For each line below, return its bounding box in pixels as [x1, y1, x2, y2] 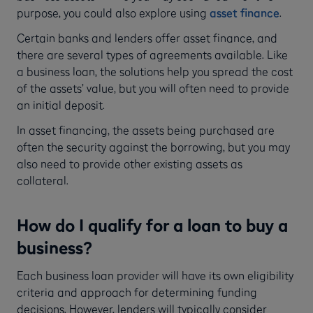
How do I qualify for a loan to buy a [17, 214, 288, 236]
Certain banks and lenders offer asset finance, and [17, 31, 277, 45]
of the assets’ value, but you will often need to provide [17, 81, 289, 96]
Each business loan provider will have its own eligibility [17, 268, 293, 283]
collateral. [17, 173, 74, 188]
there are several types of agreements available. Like [17, 48, 288, 62]
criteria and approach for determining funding [17, 285, 257, 300]
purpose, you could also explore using [17, 6, 210, 20]
